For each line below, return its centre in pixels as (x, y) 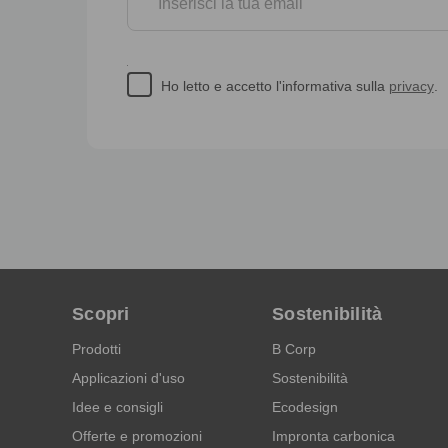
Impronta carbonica (333, 435)
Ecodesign (305, 406)
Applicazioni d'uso (128, 377)
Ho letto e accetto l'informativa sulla (274, 85)
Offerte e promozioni (137, 435)
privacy (411, 85)
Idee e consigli (117, 406)
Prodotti (96, 348)
